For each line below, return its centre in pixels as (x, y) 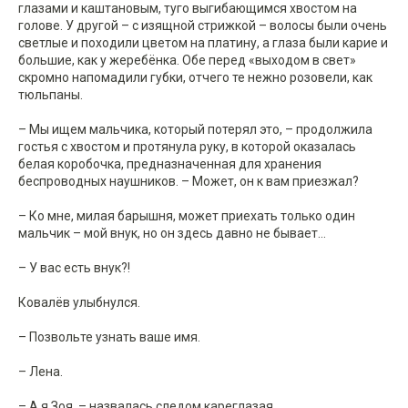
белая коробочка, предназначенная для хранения (170, 164)
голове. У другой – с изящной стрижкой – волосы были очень (203, 26)
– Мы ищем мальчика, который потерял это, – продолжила (195, 130)
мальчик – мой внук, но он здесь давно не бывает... (172, 234)
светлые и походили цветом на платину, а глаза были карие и (203, 43)
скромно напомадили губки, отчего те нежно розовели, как (195, 78)
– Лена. (41, 372)
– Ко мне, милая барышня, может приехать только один (187, 216)
